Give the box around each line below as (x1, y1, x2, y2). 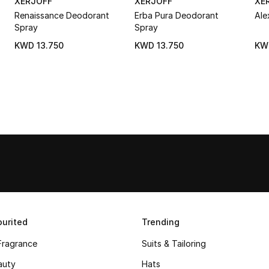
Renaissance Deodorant (14, 10, 109, 20)
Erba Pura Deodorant (134, 10, 219, 20)
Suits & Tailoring (142, 238, 206, 249)
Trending (142, 217, 180, 227)
